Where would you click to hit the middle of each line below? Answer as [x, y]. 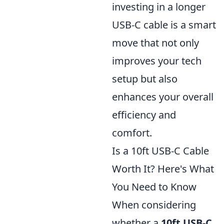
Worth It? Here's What [163, 169]
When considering [154, 205]
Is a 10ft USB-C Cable [160, 151]
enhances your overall [163, 97]
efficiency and [144, 115]
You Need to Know [154, 187]
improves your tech [157, 61]
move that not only [155, 43]
